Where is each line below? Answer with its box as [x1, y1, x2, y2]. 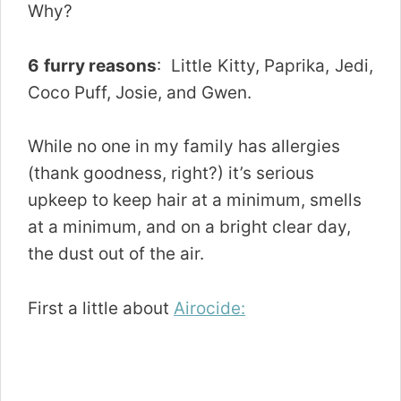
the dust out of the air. [28, 243, 204, 265]
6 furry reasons [28, 55, 158, 76]
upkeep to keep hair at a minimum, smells [28, 190, 362, 211]
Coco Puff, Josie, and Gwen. [28, 81, 252, 103]
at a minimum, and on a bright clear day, [28, 217, 351, 238]
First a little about [28, 297, 174, 319]
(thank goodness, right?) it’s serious [28, 163, 314, 184]
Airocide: [174, 297, 245, 319]
